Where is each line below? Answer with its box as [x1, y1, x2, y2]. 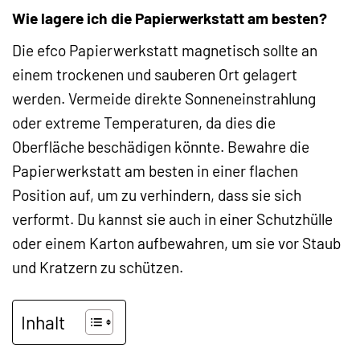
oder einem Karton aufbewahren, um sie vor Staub [12, 233, 341, 252]
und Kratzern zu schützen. [12, 257, 183, 276]
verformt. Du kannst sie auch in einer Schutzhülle [12, 209, 333, 228]
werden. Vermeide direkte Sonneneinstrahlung [12, 88, 316, 108]
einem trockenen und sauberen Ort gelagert [12, 64, 297, 84]
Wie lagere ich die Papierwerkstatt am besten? [12, 9, 327, 28]
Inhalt [21, 310, 65, 333]
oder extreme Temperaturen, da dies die [12, 112, 276, 132]
